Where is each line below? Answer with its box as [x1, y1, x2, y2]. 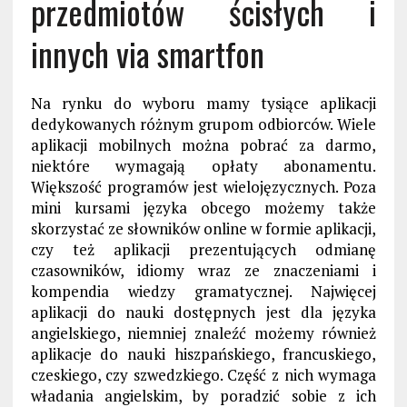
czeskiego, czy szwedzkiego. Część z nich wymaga [30, 363, 377, 385]
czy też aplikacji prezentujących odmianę [30, 238, 377, 260]
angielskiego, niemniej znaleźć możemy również [30, 322, 377, 343]
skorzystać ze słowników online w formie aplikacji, [30, 217, 377, 239]
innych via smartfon [30, 28, 264, 77]
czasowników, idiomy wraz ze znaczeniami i [30, 259, 377, 281]
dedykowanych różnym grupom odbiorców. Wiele [30, 113, 377, 134]
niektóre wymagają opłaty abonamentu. [30, 154, 377, 176]
